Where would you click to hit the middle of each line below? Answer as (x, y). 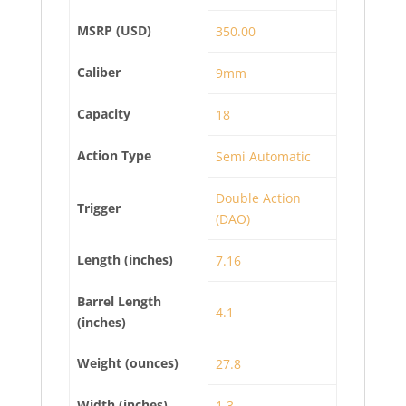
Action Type (114, 155)
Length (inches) (125, 260)
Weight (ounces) (128, 363)
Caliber (99, 72)
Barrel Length (119, 301)
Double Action (258, 198)
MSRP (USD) (114, 30)
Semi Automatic (263, 156)
